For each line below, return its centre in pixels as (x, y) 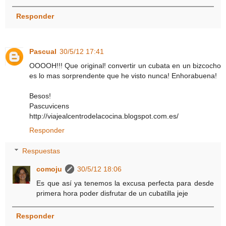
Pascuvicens (49, 106)
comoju (49, 169)
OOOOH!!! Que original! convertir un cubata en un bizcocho (125, 65)
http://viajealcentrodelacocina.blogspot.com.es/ (104, 116)
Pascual (43, 51)
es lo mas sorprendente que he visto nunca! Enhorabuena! (123, 75)
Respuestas (41, 151)
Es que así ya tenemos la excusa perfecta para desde (125, 183)
